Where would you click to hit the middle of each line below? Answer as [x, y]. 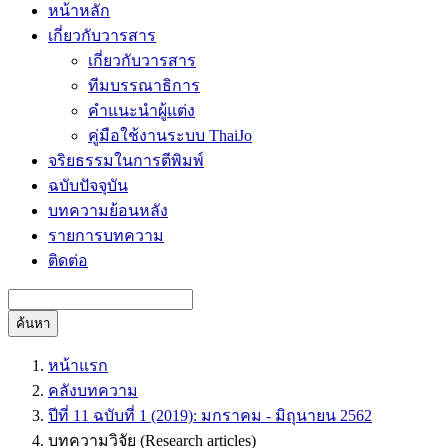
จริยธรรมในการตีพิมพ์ [126, 160]
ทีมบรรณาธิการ [144, 85]
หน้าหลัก [79, 10]
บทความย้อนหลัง [108, 210]
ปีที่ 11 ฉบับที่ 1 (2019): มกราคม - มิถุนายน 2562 [210, 415]
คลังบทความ [93, 390]
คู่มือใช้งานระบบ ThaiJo [170, 135]
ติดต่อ [68, 260]
